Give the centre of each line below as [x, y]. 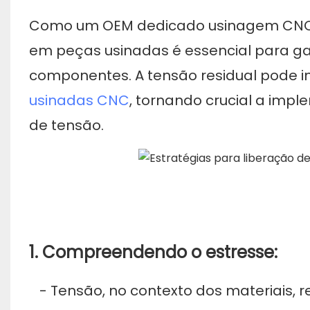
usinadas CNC [79, 100]
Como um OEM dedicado [118, 25]
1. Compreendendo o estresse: [153, 252]
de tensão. [66, 125]
